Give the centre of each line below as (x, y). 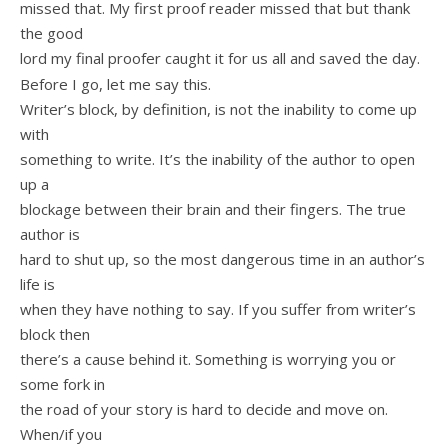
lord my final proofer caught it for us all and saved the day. (220, 57)
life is (37, 284)
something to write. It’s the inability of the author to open (217, 159)
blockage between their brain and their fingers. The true (213, 209)
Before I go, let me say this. (115, 84)
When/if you (61, 434)
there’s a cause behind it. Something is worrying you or (208, 359)
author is (50, 234)
